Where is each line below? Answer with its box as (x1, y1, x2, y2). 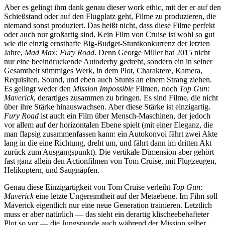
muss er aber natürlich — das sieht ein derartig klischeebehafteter (4, 210, 209, 219)
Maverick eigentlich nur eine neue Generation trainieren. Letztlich (4, 201, 212, 210)
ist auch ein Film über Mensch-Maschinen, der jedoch (39, 111, 210, 121)
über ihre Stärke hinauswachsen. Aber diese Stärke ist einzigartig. (4, 102, 210, 111)
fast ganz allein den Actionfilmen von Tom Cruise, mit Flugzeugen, (4, 157, 216, 166)
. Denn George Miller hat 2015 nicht (94, 48, 210, 57)
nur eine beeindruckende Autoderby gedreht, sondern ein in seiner (4, 57, 212, 66)
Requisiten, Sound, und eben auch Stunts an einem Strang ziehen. (4, 75, 212, 84)
